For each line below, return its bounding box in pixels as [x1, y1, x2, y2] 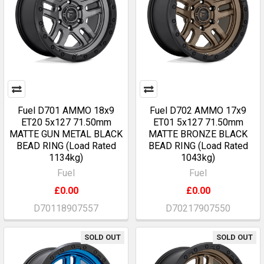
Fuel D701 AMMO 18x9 [18, 105, 114, 116]
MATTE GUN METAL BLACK [9, 128, 123, 140]
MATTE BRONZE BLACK [148, 128, 247, 140]
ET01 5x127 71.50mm [153, 117, 243, 128]
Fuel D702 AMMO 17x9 [150, 105, 246, 116]
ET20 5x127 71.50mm [21, 117, 111, 128]
